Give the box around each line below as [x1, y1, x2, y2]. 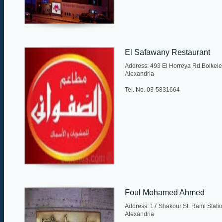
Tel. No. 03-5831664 [125, 86, 180, 93]
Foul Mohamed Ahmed [125, 188, 205, 197]
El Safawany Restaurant [125, 48, 210, 56]
